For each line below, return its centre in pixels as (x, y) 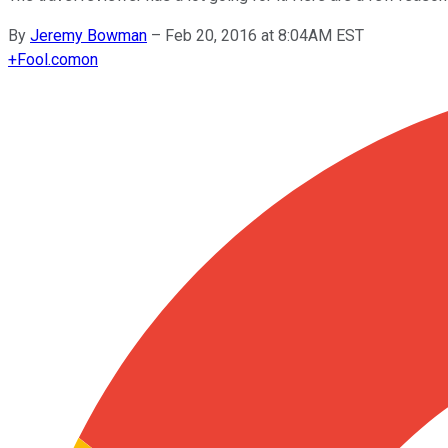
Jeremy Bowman (88, 35)
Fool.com (49, 59)
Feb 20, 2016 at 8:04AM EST (264, 35)
